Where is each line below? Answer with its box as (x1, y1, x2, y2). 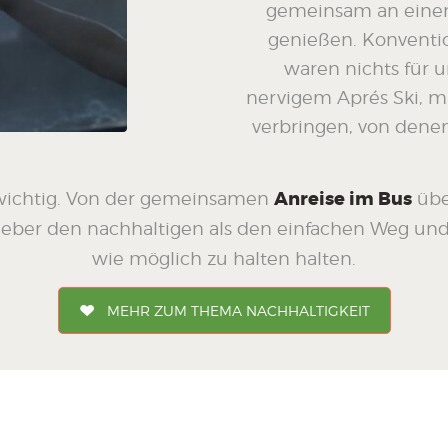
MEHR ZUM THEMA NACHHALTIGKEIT (106, 301, 370, 319)
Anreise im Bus (274, 186, 412, 211)
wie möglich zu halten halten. (92, 246, 356, 269)
